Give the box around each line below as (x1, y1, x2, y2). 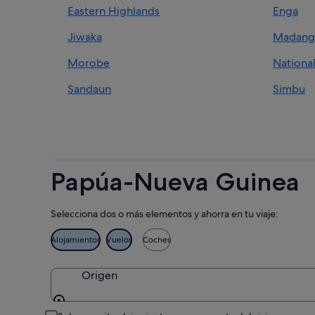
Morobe (67, 55, 110, 70)
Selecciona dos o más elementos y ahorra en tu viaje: (51, 207, 278, 220)
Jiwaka (67, 29, 102, 44)
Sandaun (67, 81, 111, 96)
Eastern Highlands (67, 3, 160, 18)
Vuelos (106, 233, 132, 245)
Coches (143, 233, 171, 245)
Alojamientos (51, 233, 101, 245)
